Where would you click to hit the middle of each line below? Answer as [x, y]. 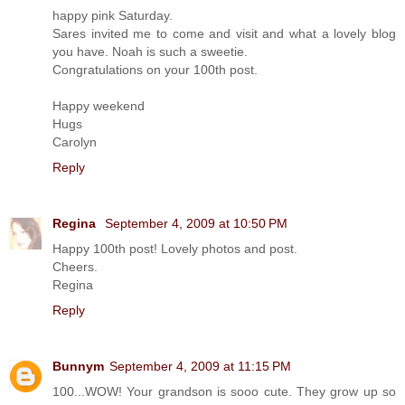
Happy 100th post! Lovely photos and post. [175, 248]
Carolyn [75, 141]
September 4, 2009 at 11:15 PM [200, 366]
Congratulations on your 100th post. [155, 69]
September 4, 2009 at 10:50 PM [196, 223]
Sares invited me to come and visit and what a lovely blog [224, 33]
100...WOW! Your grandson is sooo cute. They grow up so [224, 391]
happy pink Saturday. [113, 15]
